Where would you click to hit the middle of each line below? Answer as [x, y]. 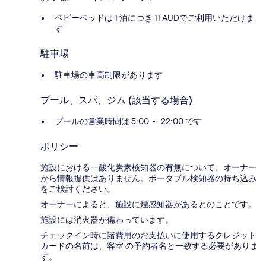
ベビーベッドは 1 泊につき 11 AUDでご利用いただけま [154, 18]
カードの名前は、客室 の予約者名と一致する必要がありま [149, 246]
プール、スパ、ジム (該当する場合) [116, 100]
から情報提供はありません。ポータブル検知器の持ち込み [148, 178]
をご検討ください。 [78, 189]
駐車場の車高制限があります [109, 75]
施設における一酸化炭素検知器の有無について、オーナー [148, 168]
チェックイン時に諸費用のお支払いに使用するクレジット [148, 235]
